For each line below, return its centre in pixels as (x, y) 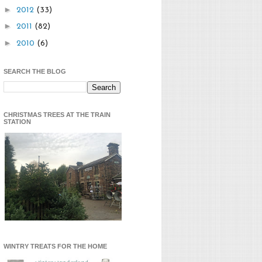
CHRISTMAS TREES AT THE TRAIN (57, 115)
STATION (17, 122)
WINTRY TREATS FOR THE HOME (55, 247)
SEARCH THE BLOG (35, 72)
